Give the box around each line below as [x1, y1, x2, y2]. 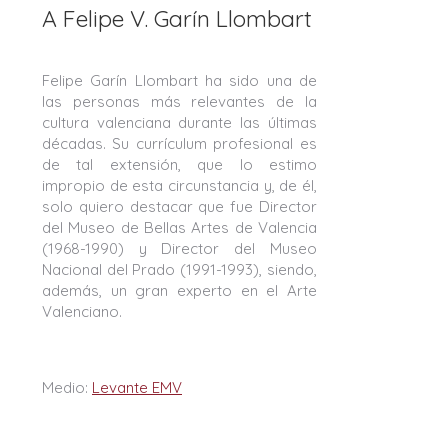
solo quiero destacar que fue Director [42, 197, 317, 216]
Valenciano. [42, 302, 122, 321]
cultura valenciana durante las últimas [42, 113, 317, 132]
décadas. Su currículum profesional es [42, 134, 317, 153]
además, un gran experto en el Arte [42, 281, 317, 300]
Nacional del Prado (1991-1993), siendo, [42, 260, 317, 279]
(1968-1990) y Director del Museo [42, 239, 317, 258]
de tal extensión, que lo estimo [42, 155, 317, 174]
